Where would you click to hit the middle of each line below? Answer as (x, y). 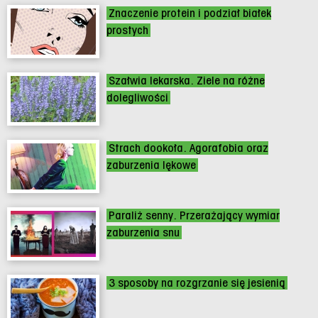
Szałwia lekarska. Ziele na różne (187, 81)
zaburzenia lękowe (151, 165)
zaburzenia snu (143, 233)
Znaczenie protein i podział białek (190, 13)
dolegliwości (137, 98)
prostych (127, 31)
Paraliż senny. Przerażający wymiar (194, 216)
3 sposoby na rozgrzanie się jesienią (197, 283)
